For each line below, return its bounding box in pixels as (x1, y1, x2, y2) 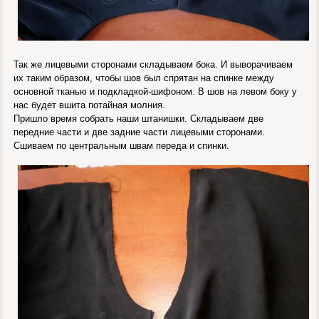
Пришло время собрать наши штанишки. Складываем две (14, 113, 264, 124)
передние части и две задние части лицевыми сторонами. (14, 126, 266, 137)
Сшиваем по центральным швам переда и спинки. (14, 140, 230, 151)
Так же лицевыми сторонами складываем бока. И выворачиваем (14, 58, 293, 70)
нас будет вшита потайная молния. (14, 99, 166, 110)
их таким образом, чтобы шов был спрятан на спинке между (14, 72, 275, 83)
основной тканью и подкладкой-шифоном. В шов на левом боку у (14, 85, 298, 97)
